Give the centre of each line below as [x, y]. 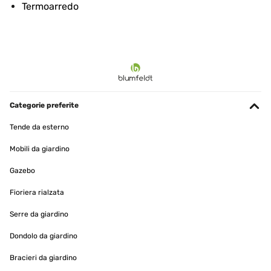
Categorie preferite [44, 105]
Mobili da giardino [40, 149]
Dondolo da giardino [44, 236]
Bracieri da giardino [43, 258]
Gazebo [22, 171]
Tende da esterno [39, 127]
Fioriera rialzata [37, 192]
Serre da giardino [39, 214]
